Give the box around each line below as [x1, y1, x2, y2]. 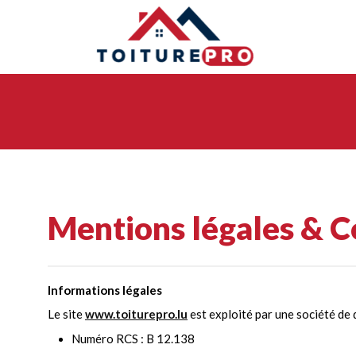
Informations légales [48, 283, 162, 297]
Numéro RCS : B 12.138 [72, 331, 195, 346]
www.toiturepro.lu [85, 307, 188, 321]
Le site [48, 307, 85, 321]
